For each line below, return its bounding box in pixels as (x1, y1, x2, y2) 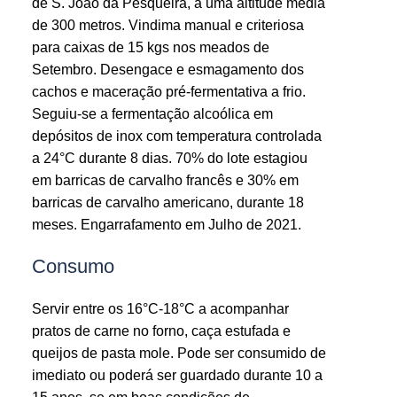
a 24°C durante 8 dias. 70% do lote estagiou (31, 150, 307, 166)
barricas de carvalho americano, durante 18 (31, 194, 304, 210)
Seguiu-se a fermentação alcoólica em (31, 105, 273, 121)
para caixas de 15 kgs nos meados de (31, 39, 269, 55)
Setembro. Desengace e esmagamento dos (31, 61, 304, 77)
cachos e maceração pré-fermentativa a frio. (31, 83, 306, 99)
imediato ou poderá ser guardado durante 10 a (31, 367, 323, 383)
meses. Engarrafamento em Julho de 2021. (31, 216, 301, 232)
